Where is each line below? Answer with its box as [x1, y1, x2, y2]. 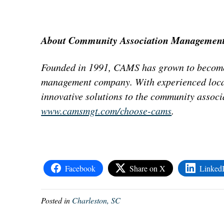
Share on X [129, 162, 166, 173]
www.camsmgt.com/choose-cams [41, 103, 172, 117]
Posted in [41, 194, 72, 205]
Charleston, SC [72, 194, 121, 205]
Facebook [65, 162, 96, 173]
